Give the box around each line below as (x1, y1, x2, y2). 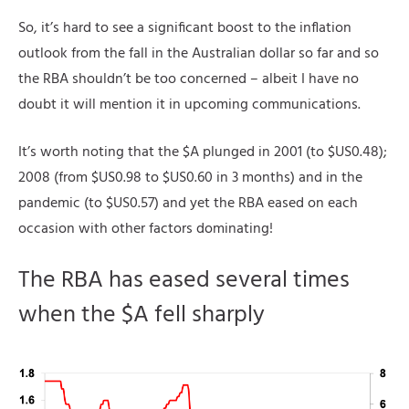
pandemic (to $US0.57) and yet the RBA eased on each (18, 191, 358, 215)
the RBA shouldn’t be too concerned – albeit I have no (18, 67, 359, 91)
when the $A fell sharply (18, 296, 265, 334)
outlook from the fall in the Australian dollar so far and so (18, 41, 379, 66)
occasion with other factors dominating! (18, 216, 273, 241)
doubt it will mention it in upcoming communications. (18, 92, 361, 117)
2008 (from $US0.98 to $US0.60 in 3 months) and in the (18, 165, 362, 190)
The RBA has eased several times (18, 261, 350, 299)
